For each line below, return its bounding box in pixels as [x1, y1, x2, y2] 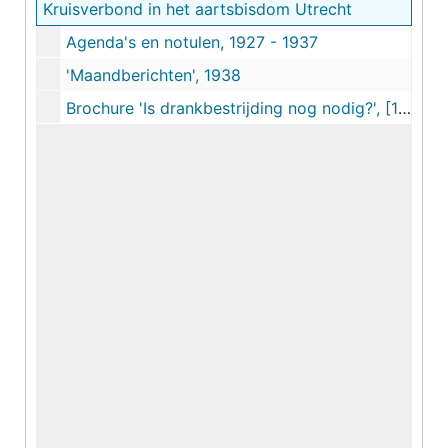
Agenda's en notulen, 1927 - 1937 [66, 32, 318, 52]
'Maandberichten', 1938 [66, 65, 241, 85]
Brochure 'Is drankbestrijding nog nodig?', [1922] [66, 98, 398, 118]
